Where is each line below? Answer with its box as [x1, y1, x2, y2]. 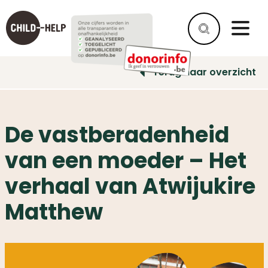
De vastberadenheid [4, 120, 229, 151]
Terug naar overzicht [153, 65, 256, 79]
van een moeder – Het [4, 145, 246, 176]
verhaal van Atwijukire [4, 171, 255, 202]
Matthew [4, 197, 103, 228]
